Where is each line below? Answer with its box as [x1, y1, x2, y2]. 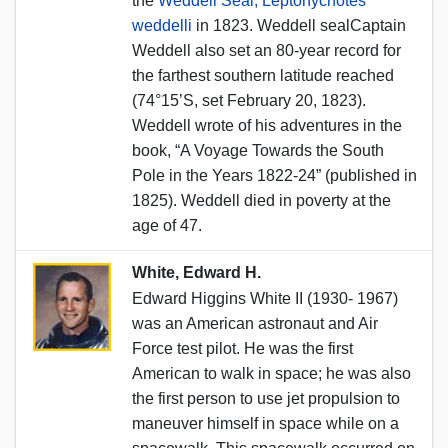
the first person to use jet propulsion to [132, 389, 400, 407]
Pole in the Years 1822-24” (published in [132, 166, 417, 184]
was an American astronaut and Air [132, 314, 378, 332]
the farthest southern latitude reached [132, 66, 394, 84]
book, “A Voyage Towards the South [132, 141, 384, 159]
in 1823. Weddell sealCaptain [192, 16, 406, 34]
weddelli [132, 16, 192, 34]
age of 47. [132, 216, 202, 234]
